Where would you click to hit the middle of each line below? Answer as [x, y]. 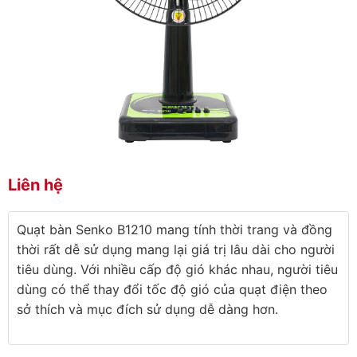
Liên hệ [35, 185]
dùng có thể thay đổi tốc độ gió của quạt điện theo [172, 289]
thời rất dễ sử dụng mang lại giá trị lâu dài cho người [176, 249]
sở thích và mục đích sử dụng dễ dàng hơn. [147, 309]
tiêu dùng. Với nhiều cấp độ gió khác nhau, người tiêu [177, 269]
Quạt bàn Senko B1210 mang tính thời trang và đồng [175, 229]
